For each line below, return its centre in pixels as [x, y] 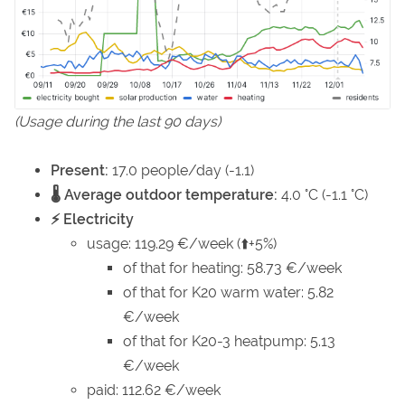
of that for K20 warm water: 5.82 [228, 293]
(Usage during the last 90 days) [118, 122]
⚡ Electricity [92, 220]
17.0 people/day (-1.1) [181, 171]
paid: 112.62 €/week [154, 391]
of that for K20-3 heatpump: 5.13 [229, 342]
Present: [80, 171]
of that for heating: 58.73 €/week [232, 268]
